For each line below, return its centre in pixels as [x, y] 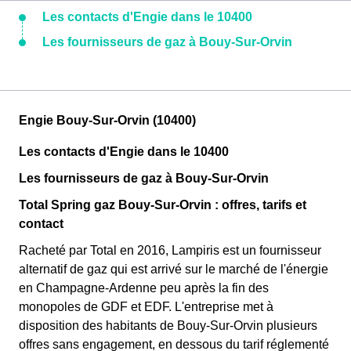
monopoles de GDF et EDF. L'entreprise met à [146, 307]
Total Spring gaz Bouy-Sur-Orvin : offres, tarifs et [163, 205]
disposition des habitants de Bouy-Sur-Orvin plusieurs [168, 326]
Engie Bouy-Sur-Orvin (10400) [107, 120]
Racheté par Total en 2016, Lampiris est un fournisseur [170, 250]
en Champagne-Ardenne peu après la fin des [144, 288]
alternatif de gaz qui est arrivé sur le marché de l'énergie [174, 269]
